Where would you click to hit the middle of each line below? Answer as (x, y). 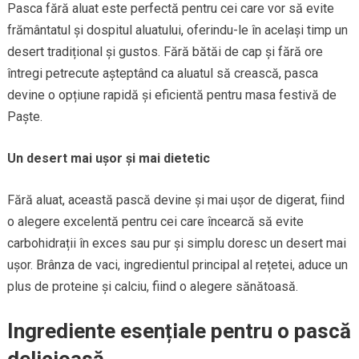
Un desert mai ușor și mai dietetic (108, 158)
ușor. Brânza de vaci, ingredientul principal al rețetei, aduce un (177, 264)
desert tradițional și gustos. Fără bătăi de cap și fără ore (165, 51)
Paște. (24, 116)
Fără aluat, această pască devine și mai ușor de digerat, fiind (175, 200)
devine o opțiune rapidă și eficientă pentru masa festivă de (171, 95)
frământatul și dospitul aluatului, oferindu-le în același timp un (177, 30)
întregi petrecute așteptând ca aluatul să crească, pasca (162, 73)
